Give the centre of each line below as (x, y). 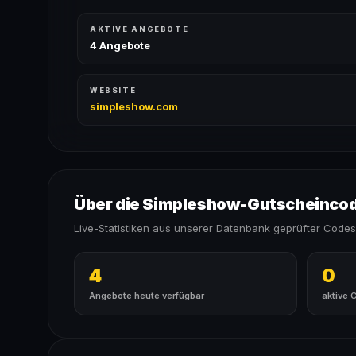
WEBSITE (113, 90)
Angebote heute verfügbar (147, 296)
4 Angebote (120, 45)
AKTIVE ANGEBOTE (139, 29)
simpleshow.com (134, 106)
